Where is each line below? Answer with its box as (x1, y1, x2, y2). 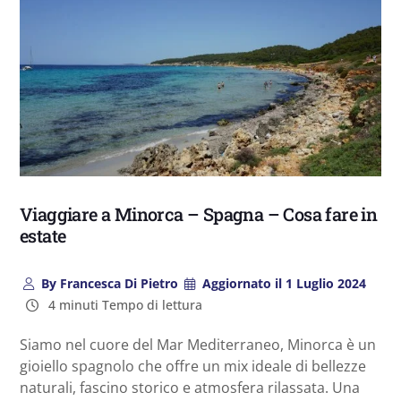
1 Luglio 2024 (282, 274, 367, 292)
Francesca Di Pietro (55, 274, 178, 292)
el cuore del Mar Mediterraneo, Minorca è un (74, 334, 376, 354)
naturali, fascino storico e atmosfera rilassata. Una (20, 377, 360, 397)
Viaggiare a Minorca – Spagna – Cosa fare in (20, 201, 378, 226)
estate (20, 223, 66, 247)
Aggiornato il (202, 274, 283, 292)
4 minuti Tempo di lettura (44, 295, 202, 313)
